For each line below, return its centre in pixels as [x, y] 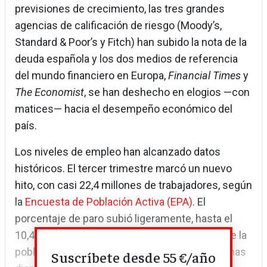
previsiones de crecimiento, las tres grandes [120, 9]
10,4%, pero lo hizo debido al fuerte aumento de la [131, 235]
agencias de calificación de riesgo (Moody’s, [118, 26]
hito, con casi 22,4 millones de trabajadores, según [133, 185]
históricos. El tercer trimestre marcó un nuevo [123, 169]
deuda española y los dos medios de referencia [126, 59]
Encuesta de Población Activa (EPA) [109, 202]
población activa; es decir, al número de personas [131, 252]
